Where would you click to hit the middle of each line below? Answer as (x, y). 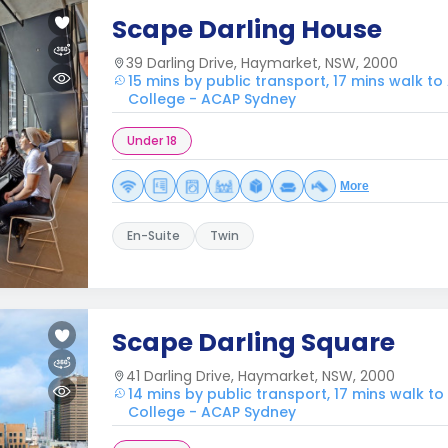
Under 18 (152, 140)
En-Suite (153, 235)
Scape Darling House (247, 29)
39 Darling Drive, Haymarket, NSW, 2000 (262, 63)
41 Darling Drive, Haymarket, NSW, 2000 (260, 376)
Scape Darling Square (253, 342)
